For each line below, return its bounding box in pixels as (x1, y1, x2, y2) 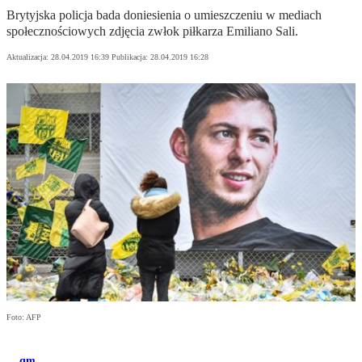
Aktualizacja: (6, 53, 51, 62)
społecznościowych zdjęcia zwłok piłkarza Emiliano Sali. (6, 24, 298, 39)
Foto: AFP (6, 313, 41, 322)
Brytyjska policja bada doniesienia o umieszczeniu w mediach (6, 8, 322, 23)
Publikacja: (112, 53, 150, 62)
